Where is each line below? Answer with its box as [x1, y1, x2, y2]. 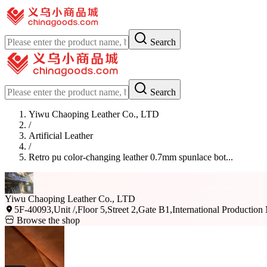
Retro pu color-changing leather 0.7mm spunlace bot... [29, 152, 233, 162]
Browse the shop [14, 215, 80, 225]
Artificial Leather [29, 131, 93, 141]
